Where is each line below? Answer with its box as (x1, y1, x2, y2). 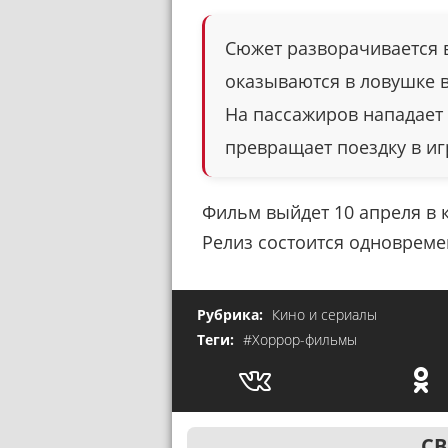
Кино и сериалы (272, 304, 377, 324)
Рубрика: (197, 304, 267, 324)
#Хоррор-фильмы (243, 329, 357, 349)
